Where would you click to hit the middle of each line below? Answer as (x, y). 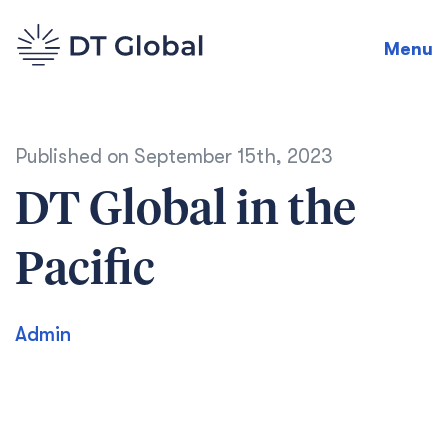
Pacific (85, 271)
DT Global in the (185, 211)
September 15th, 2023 (233, 156)
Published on (74, 156)
